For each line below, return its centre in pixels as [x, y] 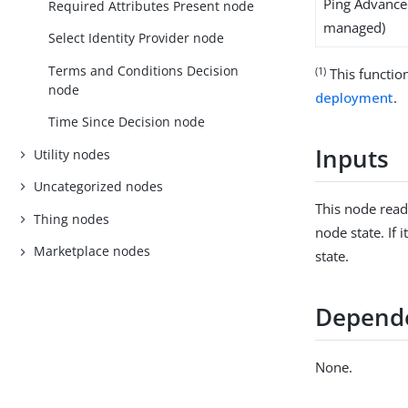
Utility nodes [72, 154]
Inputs [352, 158]
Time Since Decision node [127, 122]
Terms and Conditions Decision [144, 70]
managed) [355, 28]
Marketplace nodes [92, 251]
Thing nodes [72, 219]
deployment [355, 98]
